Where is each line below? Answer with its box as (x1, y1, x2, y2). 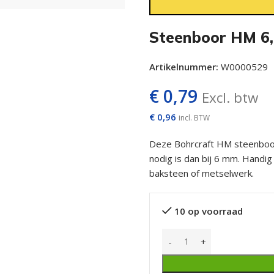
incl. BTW (179, 112, 210, 123)
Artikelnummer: (149, 60, 221, 73)
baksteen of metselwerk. (149, 166, 254, 179)
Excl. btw (202, 87, 258, 107)
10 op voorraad (174, 204, 243, 217)
